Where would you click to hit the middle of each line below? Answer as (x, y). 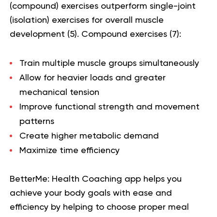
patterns (37, 121)
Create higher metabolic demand (89, 136)
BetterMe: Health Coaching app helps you (96, 179)
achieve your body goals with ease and (91, 193)
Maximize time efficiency (70, 150)
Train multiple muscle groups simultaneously (109, 63)
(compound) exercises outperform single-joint (103, 6)
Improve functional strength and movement (109, 107)
